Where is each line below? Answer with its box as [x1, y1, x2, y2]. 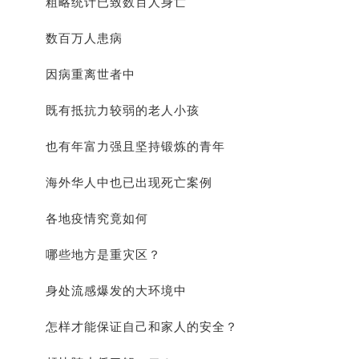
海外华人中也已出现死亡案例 [20, 176, 212, 190]
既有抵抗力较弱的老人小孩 [20, 104, 200, 118]
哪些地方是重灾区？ [20, 248, 161, 262]
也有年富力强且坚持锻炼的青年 [20, 140, 225, 154]
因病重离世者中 [20, 68, 135, 82]
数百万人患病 [20, 32, 123, 46]
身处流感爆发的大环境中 [20, 284, 187, 298]
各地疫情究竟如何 [20, 212, 148, 226]
